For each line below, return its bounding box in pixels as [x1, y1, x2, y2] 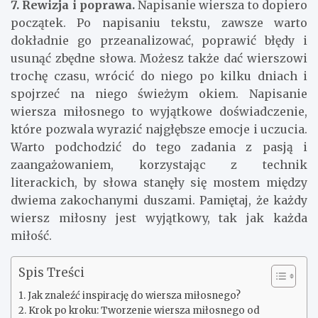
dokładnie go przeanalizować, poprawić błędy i [11, 33, 307, 48]
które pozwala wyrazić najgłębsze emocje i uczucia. [11, 122, 307, 137]
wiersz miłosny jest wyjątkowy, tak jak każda [11, 211, 307, 226]
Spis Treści [18, 265, 84, 281]
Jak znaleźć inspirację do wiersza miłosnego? [27, 290, 241, 302]
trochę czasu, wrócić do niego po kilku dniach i [11, 69, 307, 84]
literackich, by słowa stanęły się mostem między [11, 175, 307, 190]
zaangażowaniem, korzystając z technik [11, 158, 307, 172]
